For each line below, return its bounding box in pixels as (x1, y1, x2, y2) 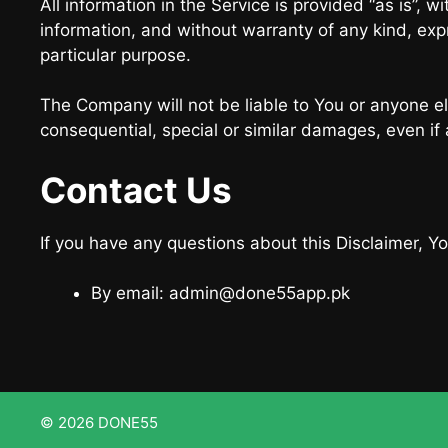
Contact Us (40, 168, 232, 211)
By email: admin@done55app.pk (91, 283, 350, 303)
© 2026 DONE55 (40, 412, 158, 432)
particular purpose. (40, 44, 191, 65)
